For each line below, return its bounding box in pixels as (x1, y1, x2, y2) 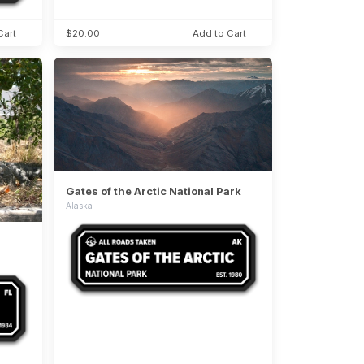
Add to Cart (193, 27, 247, 39)
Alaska (65, 200, 93, 210)
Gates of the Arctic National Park (65, 184, 241, 197)
